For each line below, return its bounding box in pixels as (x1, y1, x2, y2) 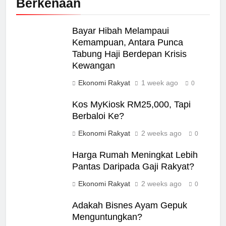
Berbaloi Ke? (72, 110, 124, 121)
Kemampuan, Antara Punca (72, 37, 183, 47)
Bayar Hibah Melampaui (72, 25, 169, 36)
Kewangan (72, 60, 115, 71)
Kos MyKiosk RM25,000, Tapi (72, 99, 191, 109)
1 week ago (141, 78, 178, 87)
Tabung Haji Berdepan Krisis (72, 48, 187, 59)
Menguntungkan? (72, 211, 142, 222)
